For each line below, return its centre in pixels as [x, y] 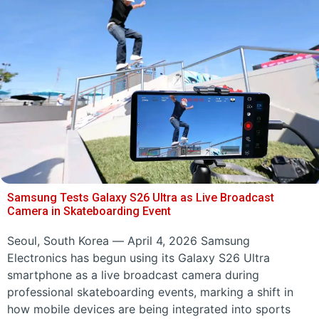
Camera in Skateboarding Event [89, 211]
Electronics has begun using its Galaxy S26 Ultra [138, 257]
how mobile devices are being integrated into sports [149, 309]
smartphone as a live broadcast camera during [133, 274]
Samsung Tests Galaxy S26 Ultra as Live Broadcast [141, 197]
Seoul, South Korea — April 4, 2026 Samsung [129, 240]
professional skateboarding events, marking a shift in [150, 292]
